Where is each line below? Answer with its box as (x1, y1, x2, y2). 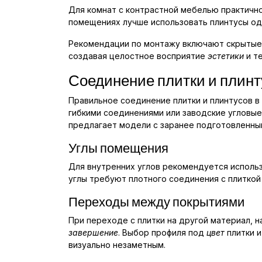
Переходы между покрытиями (68, 194, 244, 211)
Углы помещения (68, 140, 168, 157)
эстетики (208, 51, 244, 61)
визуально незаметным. (68, 240, 166, 250)
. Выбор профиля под (118, 227, 206, 238)
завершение (68, 227, 118, 238)
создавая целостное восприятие (68, 51, 208, 61)
